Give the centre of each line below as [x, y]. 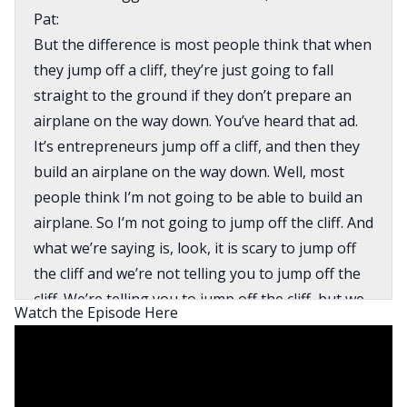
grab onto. [69, 350]
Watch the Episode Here [96, 313]
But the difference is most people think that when [203, 45]
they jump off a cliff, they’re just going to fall [184, 70]
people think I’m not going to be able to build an [198, 198]
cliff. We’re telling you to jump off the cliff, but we [199, 299]
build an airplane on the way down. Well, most [189, 172]
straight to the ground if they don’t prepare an [193, 96]
